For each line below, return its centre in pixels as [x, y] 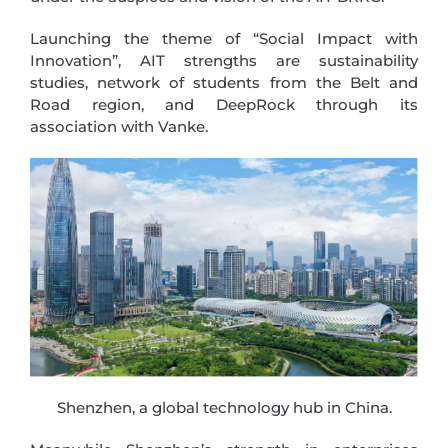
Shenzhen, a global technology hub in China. [224, 407]
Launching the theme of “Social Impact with [224, 38]
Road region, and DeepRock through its [224, 104]
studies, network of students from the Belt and [224, 82]
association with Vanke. [119, 126]
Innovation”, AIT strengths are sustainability [224, 60]
